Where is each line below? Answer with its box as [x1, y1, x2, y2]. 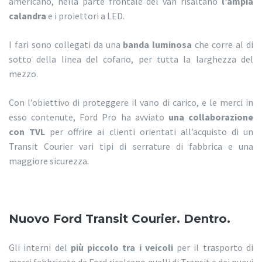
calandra [9, 10, 46, 22]
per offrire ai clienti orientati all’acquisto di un [45, 126, 254, 138]
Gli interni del [9, 242, 71, 254]
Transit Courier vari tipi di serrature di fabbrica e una [9, 140, 253, 153]
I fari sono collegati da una [9, 39, 123, 51]
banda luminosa [123, 39, 192, 51]
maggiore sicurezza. [9, 155, 89, 167]
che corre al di [192, 39, 254, 51]
